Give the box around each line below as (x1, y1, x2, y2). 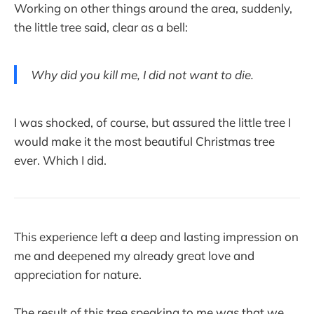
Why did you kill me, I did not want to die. (31, 67, 254, 82)
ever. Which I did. (14, 152, 107, 168)
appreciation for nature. (14, 267, 142, 282)
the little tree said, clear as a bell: (14, 20, 188, 34)
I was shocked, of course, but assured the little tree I (14, 114, 291, 130)
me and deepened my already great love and (14, 248, 254, 264)
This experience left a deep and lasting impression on (14, 229, 299, 245)
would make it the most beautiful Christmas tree (14, 133, 275, 149)
